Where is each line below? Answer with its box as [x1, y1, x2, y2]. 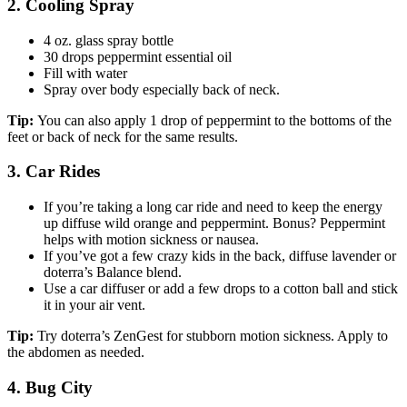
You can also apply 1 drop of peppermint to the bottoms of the [37, 112, 392, 128]
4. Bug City [7, 377, 93, 397]
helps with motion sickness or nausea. [44, 232, 259, 248]
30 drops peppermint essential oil [44, 48, 232, 65]
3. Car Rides [7, 162, 100, 182]
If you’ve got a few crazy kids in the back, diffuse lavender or [44, 248, 396, 264]
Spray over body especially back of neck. [44, 81, 280, 97]
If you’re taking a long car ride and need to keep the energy [44, 199, 382, 215]
